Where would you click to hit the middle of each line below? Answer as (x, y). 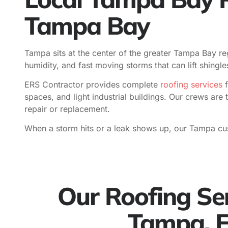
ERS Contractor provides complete (91, 84)
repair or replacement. (67, 109)
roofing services (190, 84)
